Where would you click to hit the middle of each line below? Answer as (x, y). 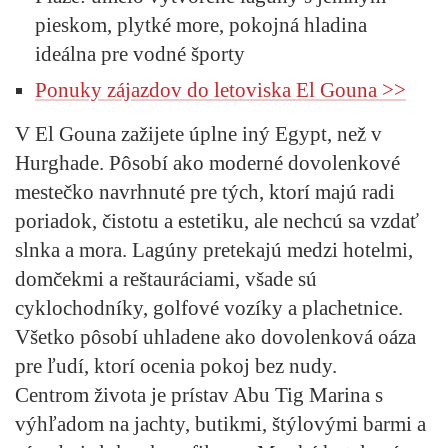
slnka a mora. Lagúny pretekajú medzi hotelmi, (214, 249)
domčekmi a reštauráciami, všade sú (166, 278)
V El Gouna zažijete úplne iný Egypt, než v (198, 133)
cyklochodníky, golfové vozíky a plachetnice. (209, 307)
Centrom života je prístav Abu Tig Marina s (199, 394)
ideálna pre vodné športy (140, 53)
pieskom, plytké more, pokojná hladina (201, 24)
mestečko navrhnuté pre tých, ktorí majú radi (205, 191)
